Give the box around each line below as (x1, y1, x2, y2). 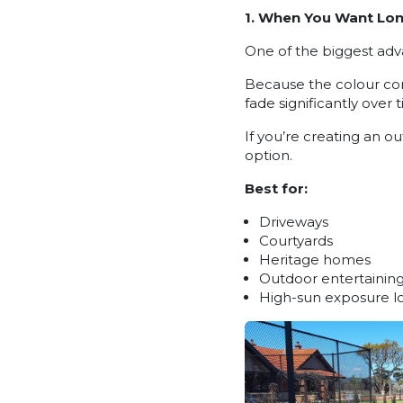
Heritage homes (259, 250, 371, 268)
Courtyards (259, 231, 333, 249)
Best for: (245, 179, 308, 197)
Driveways (259, 212, 328, 230)
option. (245, 146, 292, 164)
